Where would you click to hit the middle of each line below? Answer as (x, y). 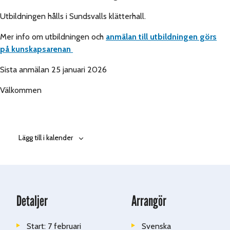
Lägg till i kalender (46, 138)
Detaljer (32, 201)
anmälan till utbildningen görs (161, 37)
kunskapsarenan (41, 49)
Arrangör (149, 201)
